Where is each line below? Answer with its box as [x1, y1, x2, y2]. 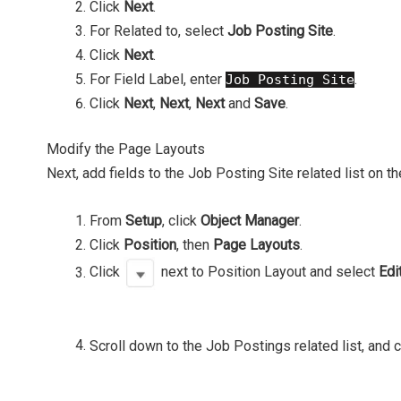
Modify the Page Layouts [47, 141, 205, 158]
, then [176, 236, 213, 254]
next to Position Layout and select [158, 263, 379, 281]
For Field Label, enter [90, 71, 226, 89]
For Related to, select [90, 22, 227, 40]
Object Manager [200, 212, 299, 230]
